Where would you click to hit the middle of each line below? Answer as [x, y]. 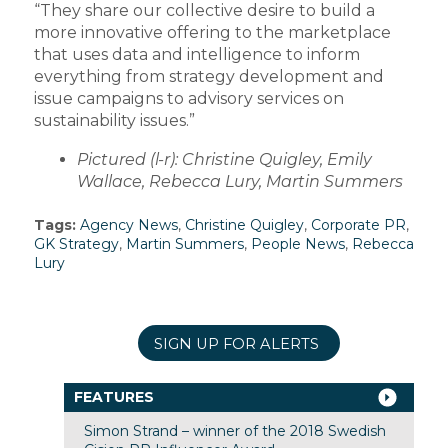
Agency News [128, 224]
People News [297, 243]
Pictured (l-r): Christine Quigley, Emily [224, 159]
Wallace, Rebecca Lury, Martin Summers [239, 181]
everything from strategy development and [208, 77]
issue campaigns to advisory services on [188, 99]
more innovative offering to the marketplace [212, 33]
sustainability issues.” [114, 121]
